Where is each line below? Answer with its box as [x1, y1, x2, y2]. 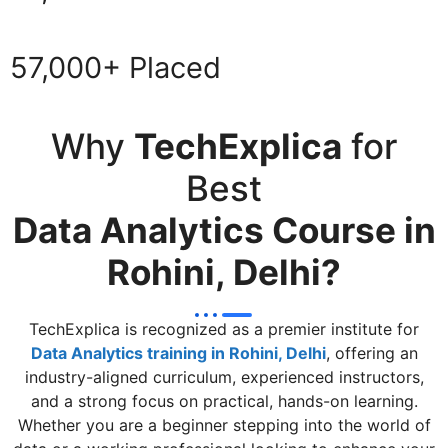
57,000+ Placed [10, 49, 221, 85]
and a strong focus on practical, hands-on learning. [30, 390, 418, 411]
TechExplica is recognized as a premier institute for [29, 318, 419, 339]
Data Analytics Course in [12, 208, 436, 251]
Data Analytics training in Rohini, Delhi [30, 342, 326, 363]
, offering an [325, 342, 418, 363]
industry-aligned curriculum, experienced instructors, [24, 366, 424, 387]
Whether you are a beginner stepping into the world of [17, 414, 431, 435]
